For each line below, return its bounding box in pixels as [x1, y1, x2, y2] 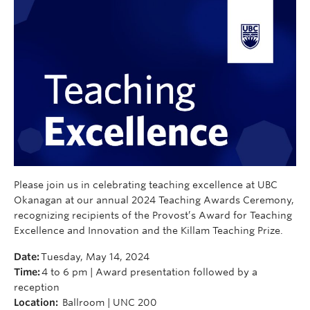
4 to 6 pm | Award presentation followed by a [40, 266, 257, 277]
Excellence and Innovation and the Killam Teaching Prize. [14, 224, 286, 236]
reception [14, 281, 60, 293]
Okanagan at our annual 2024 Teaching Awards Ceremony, [14, 194, 294, 206]
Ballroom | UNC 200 [58, 296, 157, 308]
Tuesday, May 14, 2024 [39, 250, 149, 262]
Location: [14, 296, 58, 308]
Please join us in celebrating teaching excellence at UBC [14, 179, 277, 190]
